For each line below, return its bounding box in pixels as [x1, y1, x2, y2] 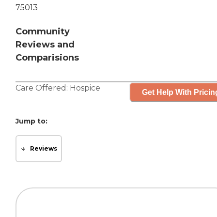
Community [15, 26, 70, 37]
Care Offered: [15, 83, 70, 93]
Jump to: [15, 117, 47, 126]
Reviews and [15, 39, 75, 50]
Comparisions [15, 52, 79, 63]
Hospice [70, 83, 100, 93]
